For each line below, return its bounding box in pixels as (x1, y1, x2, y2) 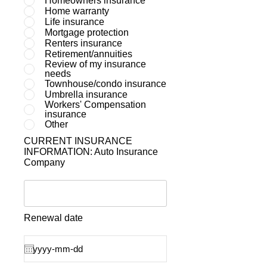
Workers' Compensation (45, 100, 146, 110)
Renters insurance (45, 38, 122, 48)
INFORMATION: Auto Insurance (24, 147, 158, 157)
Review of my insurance (45, 59, 146, 69)
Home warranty (45, 6, 109, 16)
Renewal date (24, 213, 83, 223)
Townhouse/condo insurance (45, 79, 166, 89)
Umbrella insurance (45, 89, 128, 100)
